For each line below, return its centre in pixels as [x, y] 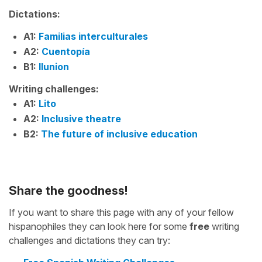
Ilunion [54, 67]
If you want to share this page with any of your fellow [121, 212]
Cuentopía [66, 51]
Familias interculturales [93, 36]
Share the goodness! [68, 191]
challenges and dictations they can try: [89, 240]
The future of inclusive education [119, 134]
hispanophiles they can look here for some [99, 226]
